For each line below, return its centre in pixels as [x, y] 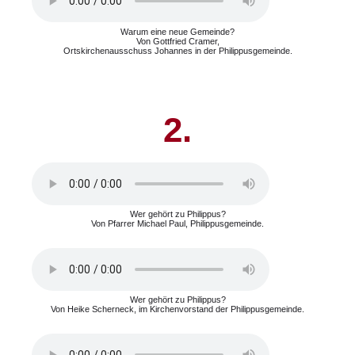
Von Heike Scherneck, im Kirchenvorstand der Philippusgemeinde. [177, 309]
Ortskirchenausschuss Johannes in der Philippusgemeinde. [177, 50]
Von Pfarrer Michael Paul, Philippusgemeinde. [177, 223]
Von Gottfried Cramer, [177, 41]
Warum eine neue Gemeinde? [177, 31]
